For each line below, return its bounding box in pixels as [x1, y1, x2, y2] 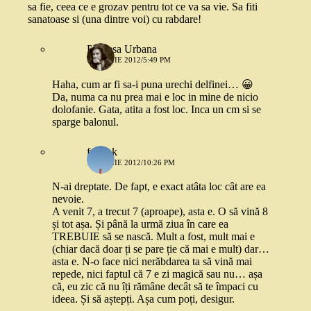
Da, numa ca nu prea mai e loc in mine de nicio [52, 91, 258, 103]
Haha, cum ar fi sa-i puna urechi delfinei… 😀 [52, 78, 253, 90]
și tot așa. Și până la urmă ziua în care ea [52, 218, 228, 230]
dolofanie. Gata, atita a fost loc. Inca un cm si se [52, 103, 261, 115]
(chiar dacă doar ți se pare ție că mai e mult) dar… [52, 243, 269, 255]
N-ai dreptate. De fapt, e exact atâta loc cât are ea [52, 180, 266, 192]
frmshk [87, 146, 117, 158]
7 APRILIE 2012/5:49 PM [87, 56, 171, 64]
